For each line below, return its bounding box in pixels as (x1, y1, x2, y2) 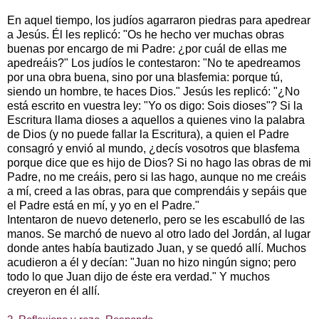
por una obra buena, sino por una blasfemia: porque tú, (7, 70, 283, 83)
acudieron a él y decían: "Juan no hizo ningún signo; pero (7, 256, 296, 268)
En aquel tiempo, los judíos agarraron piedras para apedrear (7, 14, 310, 26)
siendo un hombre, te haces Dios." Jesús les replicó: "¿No (7, 85, 300, 98)
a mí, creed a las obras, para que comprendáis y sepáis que (7, 184, 307, 197)
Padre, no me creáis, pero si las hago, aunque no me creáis (7, 170, 306, 183)
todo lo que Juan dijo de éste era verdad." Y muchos (7, 270, 270, 283)
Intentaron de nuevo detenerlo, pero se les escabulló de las (7, 213, 305, 226)
